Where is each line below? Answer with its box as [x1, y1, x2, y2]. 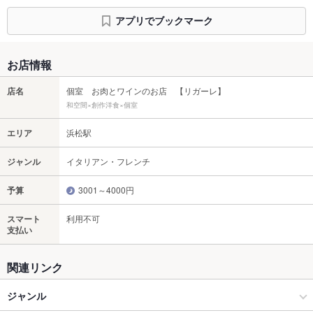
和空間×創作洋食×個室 [66, 99, 138, 110]
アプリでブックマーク [115, 13, 213, 28]
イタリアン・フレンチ [66, 154, 150, 167]
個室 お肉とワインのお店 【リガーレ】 [66, 84, 226, 96]
